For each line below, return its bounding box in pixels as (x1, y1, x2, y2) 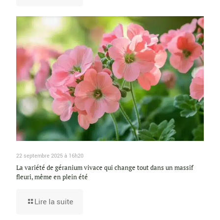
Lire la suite (34, 196, 73, 208)
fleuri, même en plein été (16, 172, 88, 182)
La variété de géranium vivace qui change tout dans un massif (16, 163, 193, 172)
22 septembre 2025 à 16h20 (16, 152, 83, 160)
